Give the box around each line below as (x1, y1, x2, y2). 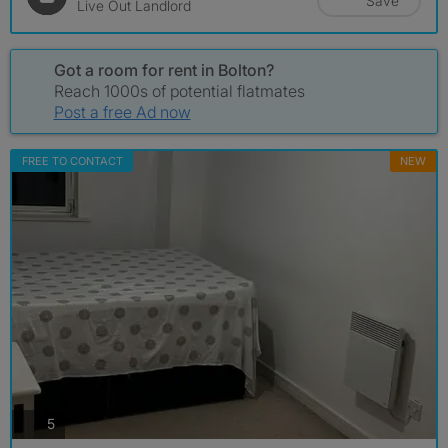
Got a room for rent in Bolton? (53, 59, 274, 80)
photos (54, 414, 98, 432)
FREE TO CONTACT (22, 153, 123, 168)
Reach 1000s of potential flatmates (53, 80, 305, 101)
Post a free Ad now (53, 101, 191, 122)
